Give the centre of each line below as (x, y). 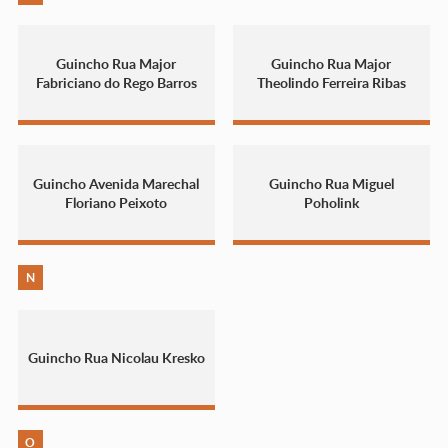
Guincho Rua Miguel (331, 183)
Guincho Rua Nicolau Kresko (116, 358)
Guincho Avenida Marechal (116, 183)
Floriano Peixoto (116, 202)
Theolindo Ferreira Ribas (331, 82)
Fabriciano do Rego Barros (116, 82)
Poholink (331, 202)
